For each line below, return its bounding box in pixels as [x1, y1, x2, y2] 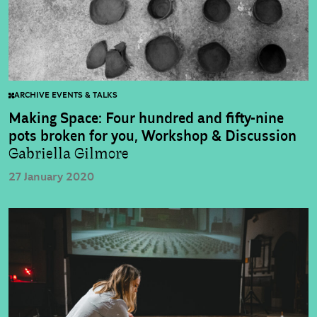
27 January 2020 [8, 170, 94, 185]
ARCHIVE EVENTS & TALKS [14, 91, 117, 100]
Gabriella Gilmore [8, 145, 129, 163]
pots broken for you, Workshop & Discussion [8, 127, 296, 146]
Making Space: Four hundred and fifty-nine [8, 110, 284, 128]
